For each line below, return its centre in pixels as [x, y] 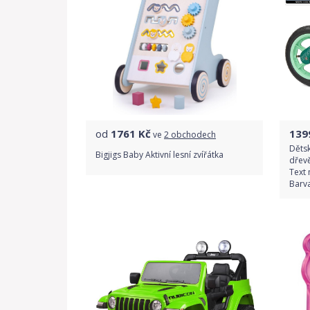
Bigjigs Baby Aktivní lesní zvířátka [159, 154]
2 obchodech [190, 135]
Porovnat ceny [174, 204]
